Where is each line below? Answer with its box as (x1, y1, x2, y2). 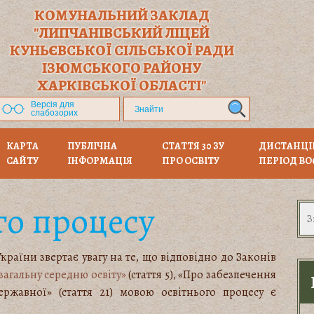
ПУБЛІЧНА (67, 139, 118, 153)
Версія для (31, 100, 74, 109)
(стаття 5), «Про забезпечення (125, 267, 277, 282)
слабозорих (31, 108, 78, 118)
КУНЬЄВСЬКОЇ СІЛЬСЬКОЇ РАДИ (9, 41, 234, 60)
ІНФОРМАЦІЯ (67, 154, 133, 168)
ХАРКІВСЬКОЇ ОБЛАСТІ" (37, 76, 206, 95)
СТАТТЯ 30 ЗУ (161, 139, 224, 153)
